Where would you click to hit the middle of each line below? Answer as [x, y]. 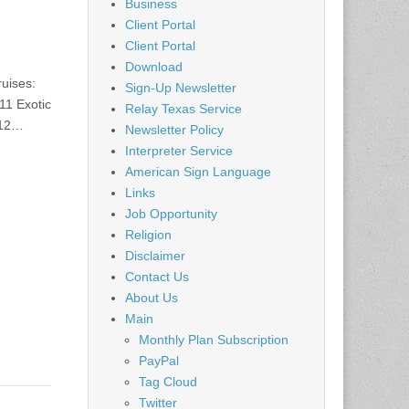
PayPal [159, 360]
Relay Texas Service [184, 108]
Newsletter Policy [174, 129]
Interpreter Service [179, 150]
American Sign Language [198, 171]
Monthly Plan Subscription [214, 339]
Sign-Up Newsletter [181, 87]
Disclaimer [155, 255]
